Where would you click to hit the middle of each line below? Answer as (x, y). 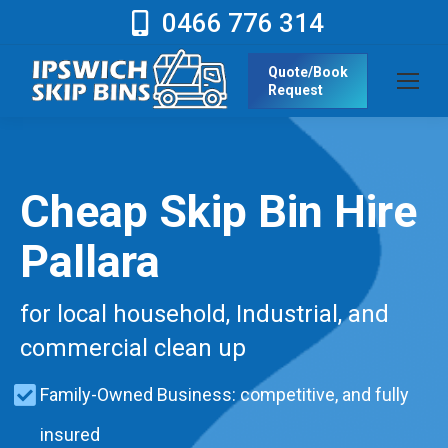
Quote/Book (308, 71)
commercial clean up (133, 347)
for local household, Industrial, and (204, 313)
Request (295, 89)
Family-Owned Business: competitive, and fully (224, 394)
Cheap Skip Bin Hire (218, 211)
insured (70, 434)
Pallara (90, 261)
